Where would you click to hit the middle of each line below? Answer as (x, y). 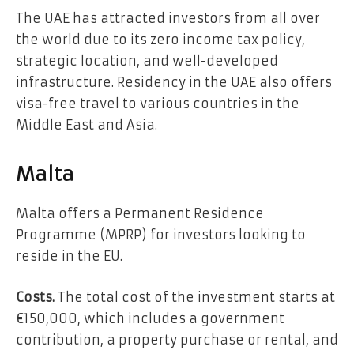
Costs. (37, 297)
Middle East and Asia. (87, 124)
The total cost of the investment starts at (196, 297)
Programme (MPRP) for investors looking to (161, 234)
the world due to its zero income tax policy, (160, 39)
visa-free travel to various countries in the (158, 103)
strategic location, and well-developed (147, 60)
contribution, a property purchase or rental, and (177, 339)
